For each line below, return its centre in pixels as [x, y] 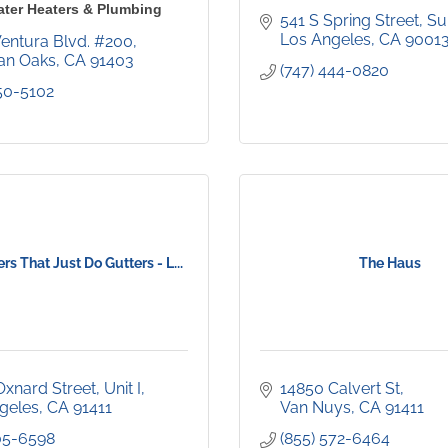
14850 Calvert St [340, 389]
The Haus [390, 263]
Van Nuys [315, 408]
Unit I [122, 389]
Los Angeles [325, 40]
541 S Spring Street [349, 21]
